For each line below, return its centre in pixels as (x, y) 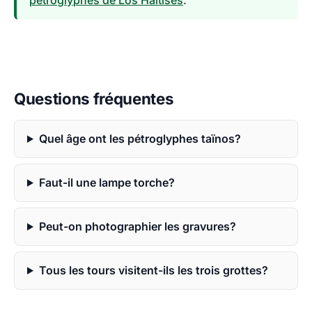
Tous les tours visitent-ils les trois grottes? (153, 270)
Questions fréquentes (94, 99)
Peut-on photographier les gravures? (137, 226)
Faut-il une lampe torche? (107, 182)
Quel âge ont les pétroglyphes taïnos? (140, 139)
